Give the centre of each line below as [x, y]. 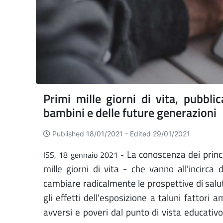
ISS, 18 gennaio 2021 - [85, 155]
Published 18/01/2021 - [91, 134]
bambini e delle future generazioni [130, 113]
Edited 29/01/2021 [160, 134]
